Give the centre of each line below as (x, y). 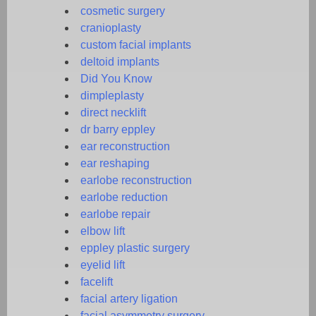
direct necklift (113, 112)
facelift (97, 281)
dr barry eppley (118, 129)
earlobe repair (115, 214)
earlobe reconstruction (136, 180)
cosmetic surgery (123, 11)
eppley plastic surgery (135, 248)
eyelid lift (103, 265)
